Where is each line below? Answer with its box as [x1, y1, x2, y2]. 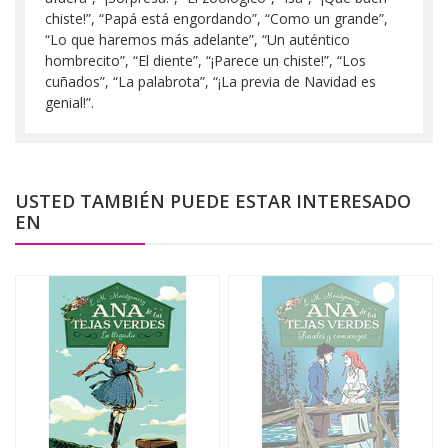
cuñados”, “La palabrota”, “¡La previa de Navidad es [45, 71, 376, 91]
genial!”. [45, 92, 94, 112]
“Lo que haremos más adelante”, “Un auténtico [45, 29, 350, 49]
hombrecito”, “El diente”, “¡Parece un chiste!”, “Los [45, 50, 366, 70]
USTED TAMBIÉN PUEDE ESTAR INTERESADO [15, 188, 411, 213]
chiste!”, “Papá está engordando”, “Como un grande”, [45, 8, 388, 28]
